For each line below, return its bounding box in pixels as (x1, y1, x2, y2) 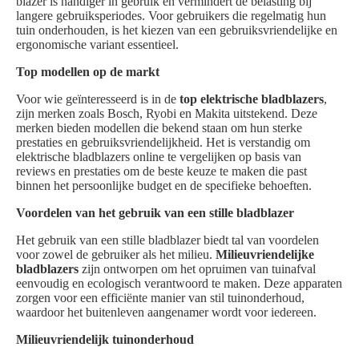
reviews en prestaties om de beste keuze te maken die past (16, 164, 307, 179)
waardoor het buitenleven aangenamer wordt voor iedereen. (16, 305, 317, 320)
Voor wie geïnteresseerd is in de (16, 92, 179, 107)
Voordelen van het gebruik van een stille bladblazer (16, 206, 294, 220)
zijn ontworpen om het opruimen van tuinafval (79, 262, 316, 276)
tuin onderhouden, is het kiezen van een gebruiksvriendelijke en (16, 23, 337, 38)
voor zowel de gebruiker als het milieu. (16, 248, 216, 262)
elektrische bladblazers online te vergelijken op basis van (16, 150, 301, 164)
